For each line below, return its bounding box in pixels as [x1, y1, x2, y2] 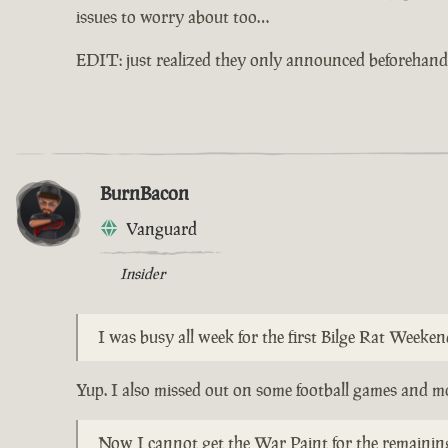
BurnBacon [100, 179, 189, 206]
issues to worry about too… [76, 5, 269, 28]
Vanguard [126, 217, 197, 240]
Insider [120, 263, 165, 283]
